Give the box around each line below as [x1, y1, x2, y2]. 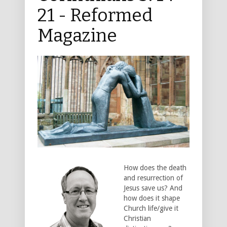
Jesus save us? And [124, 183, 182, 192]
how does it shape [124, 194, 180, 202]
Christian [124, 214, 151, 222]
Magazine [37, 24, 117, 46]
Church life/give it [124, 204, 178, 212]
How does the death [124, 163, 186, 172]
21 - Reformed [37, 4, 153, 26]
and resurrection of [124, 173, 183, 182]
